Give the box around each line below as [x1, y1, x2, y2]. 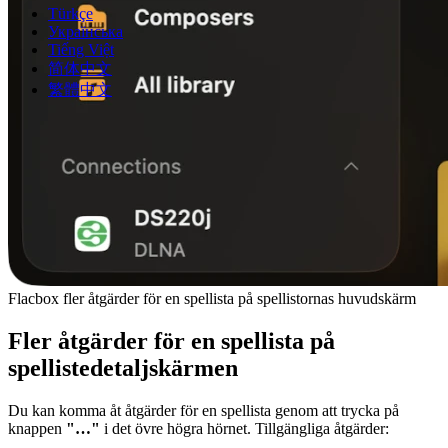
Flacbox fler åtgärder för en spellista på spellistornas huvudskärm [8, 290, 416, 308]
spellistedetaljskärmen [8, 354, 238, 381]
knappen [8, 419, 66, 437]
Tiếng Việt [48, 41, 114, 58]
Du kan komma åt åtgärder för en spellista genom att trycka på [8, 401, 399, 419]
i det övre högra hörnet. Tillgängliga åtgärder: [100, 419, 389, 437]
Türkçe [48, 5, 93, 22]
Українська [48, 23, 123, 40]
